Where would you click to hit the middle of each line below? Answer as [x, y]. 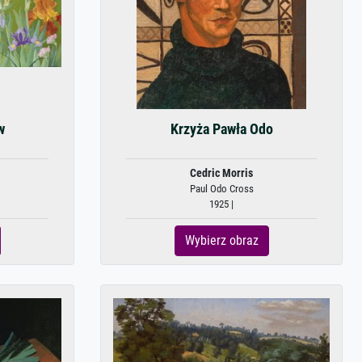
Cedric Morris [221, 173]
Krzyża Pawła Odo [221, 129]
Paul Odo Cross [221, 189]
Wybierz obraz [221, 240]
